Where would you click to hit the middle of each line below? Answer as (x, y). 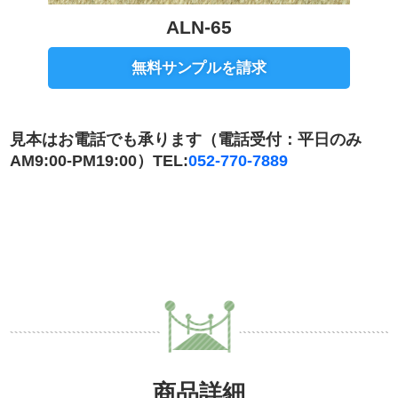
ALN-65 (199, 27)
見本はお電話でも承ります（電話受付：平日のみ (194, 139)
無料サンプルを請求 (199, 68)
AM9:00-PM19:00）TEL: (99, 160)
